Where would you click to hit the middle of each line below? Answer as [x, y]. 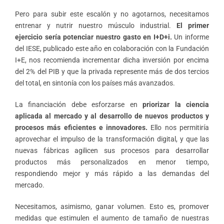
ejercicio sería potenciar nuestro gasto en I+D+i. [93, 37]
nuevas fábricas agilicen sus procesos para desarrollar [112, 150]
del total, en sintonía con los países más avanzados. [95, 83]
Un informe [190, 37]
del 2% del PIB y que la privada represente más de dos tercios [112, 71]
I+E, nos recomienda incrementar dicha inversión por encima [112, 60]
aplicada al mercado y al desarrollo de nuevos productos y [112, 116]
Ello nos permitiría [178, 127]
